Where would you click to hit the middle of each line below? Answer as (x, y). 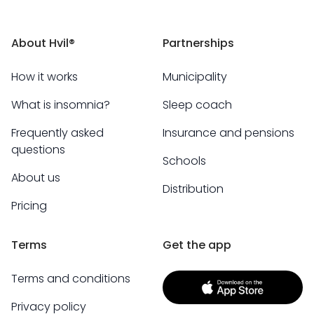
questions (38, 150)
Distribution (193, 189)
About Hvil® (43, 43)
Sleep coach (197, 105)
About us (36, 178)
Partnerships (198, 43)
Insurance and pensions (228, 133)
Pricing (29, 206)
